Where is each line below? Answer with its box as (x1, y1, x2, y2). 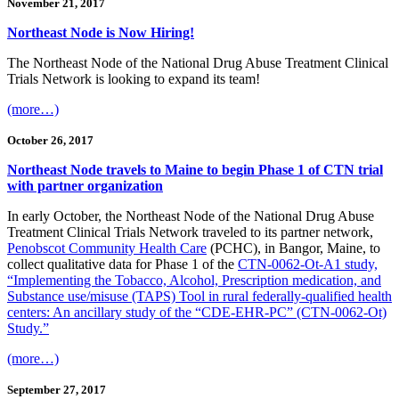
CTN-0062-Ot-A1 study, (238, 256, 378, 272)
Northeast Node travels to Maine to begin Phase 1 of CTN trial (7, 161, 383, 177)
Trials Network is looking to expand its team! (7, 70, 260, 86)
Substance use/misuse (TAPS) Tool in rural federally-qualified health (7, 288, 392, 304)
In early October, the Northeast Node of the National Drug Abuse (7, 208, 374, 224)
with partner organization (7, 177, 163, 193)
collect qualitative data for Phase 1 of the (7, 256, 238, 272)
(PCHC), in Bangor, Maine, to (207, 240, 380, 256)
